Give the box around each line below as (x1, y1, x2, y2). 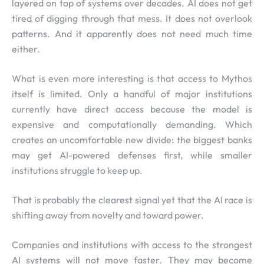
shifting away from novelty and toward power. (12, 209, 204, 222)
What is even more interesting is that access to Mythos (12, 72, 252, 85)
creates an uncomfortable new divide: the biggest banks (12, 134, 252, 146)
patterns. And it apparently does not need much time (12, 28, 252, 40)
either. (12, 43, 40, 55)
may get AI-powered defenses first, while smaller (12, 149, 252, 161)
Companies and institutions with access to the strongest (12, 239, 252, 251)
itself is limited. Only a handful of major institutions (12, 88, 252, 100)
